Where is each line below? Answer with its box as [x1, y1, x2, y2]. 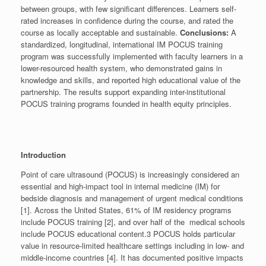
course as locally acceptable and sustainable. [21, 26, 180, 38]
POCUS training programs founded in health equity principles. [21, 97, 232, 109]
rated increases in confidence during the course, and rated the [21, 14, 233, 26]
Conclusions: [180, 26, 231, 38]
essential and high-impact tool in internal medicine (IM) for [21, 180, 220, 192]
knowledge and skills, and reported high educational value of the [21, 74, 240, 85]
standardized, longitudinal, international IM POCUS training [21, 38, 223, 50]
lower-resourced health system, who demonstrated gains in [21, 62, 222, 74]
